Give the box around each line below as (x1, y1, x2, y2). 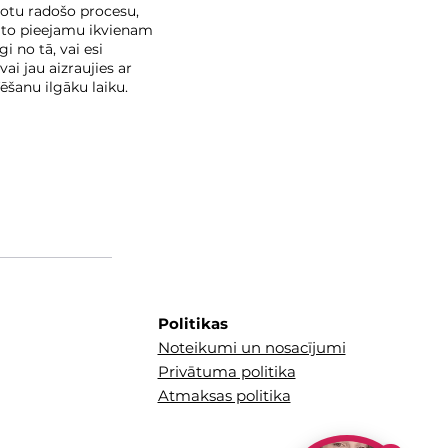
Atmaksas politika (157, 386, 291, 405)
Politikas (157, 314, 228, 333)
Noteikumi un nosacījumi (157, 338, 346, 357)
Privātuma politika (157, 362, 296, 381)
